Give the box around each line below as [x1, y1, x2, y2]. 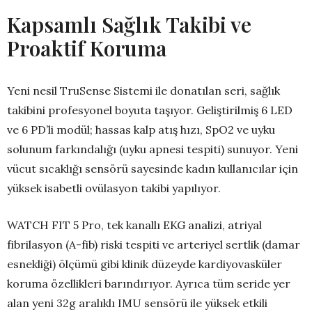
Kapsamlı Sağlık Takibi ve [7, 10, 251, 39]
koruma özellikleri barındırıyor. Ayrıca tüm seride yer [7, 276, 290, 291]
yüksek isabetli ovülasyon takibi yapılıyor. [7, 181, 221, 196]
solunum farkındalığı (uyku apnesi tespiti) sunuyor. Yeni [7, 142, 298, 157]
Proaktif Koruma [7, 34, 166, 63]
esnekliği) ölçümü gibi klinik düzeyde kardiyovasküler [7, 257, 282, 272]
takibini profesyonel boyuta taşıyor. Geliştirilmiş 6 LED [7, 103, 292, 118]
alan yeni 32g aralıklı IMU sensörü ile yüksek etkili [7, 296, 267, 311]
